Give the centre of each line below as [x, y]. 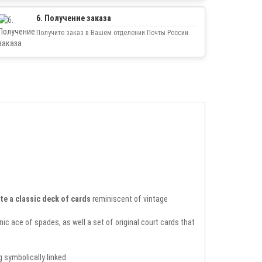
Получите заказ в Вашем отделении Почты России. [113, 32]
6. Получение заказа [74, 18]
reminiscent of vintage [129, 199]
